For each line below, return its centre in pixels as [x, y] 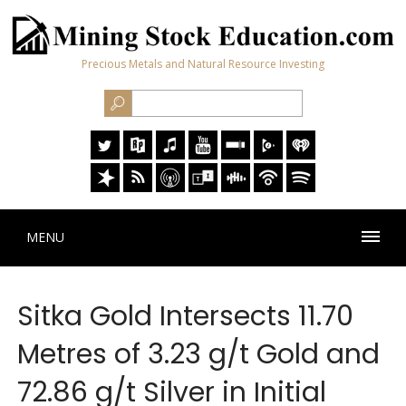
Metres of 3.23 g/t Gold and [198, 355]
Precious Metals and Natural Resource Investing [203, 64]
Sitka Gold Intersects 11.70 [185, 317]
